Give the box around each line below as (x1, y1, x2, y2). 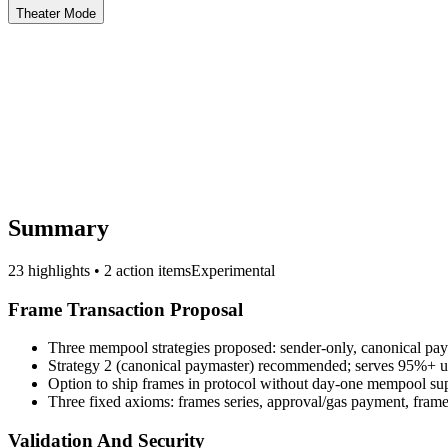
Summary (8, 214, 109, 241)
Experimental (191, 261, 275, 279)
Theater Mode (16, 5, 96, 21)
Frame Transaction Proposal (8, 298, 243, 320)
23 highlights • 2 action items (8, 261, 191, 279)
